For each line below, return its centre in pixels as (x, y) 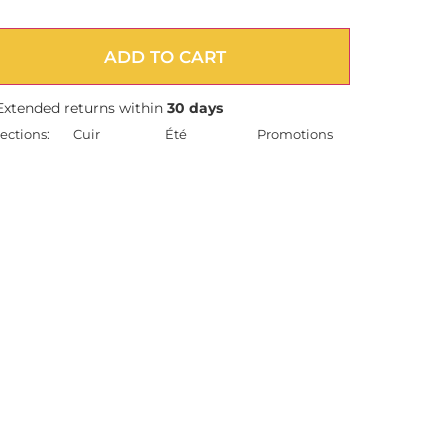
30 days (194, 108)
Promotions (295, 134)
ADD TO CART (165, 57)
